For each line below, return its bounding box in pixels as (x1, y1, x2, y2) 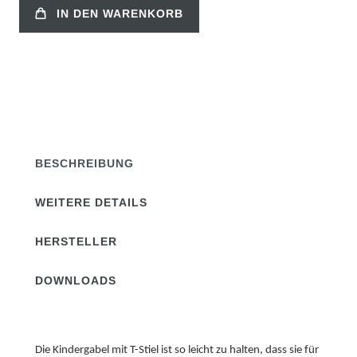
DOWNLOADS (35, 274, 116, 287)
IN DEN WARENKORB (57, 6, 183, 20)
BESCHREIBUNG (35, 157, 134, 170)
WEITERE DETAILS (35, 196, 147, 209)
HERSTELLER (35, 235, 117, 248)
